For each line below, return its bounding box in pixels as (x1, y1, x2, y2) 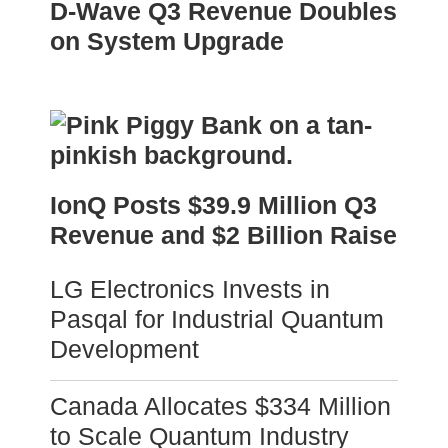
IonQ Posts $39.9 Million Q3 (50, 191, 377, 220)
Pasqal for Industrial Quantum (50, 305, 384, 334)
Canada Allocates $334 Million (50, 392, 391, 421)
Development (50, 335, 199, 364)
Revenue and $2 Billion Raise (50, 221, 397, 250)
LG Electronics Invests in (50, 275, 330, 304)
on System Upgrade (50, 27, 284, 56)
